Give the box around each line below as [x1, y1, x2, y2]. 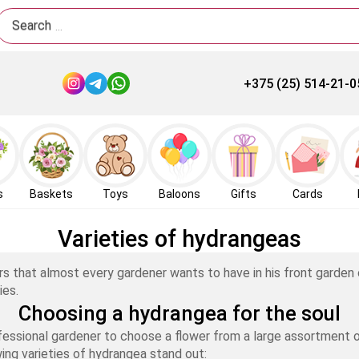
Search [11, 17, 52, 33]
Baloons [159, 188, 200, 200]
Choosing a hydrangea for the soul [18, 301, 341, 325]
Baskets [30, 188, 73, 200]
